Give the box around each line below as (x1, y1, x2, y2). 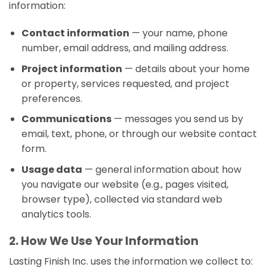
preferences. (21, 91, 82, 105)
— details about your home (122, 61, 250, 76)
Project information (21, 61, 122, 76)
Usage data (21, 162, 82, 176)
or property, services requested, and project (21, 76, 229, 91)
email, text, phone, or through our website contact (21, 127, 257, 141)
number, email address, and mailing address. (21, 41, 228, 55)
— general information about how (82, 162, 241, 176)
